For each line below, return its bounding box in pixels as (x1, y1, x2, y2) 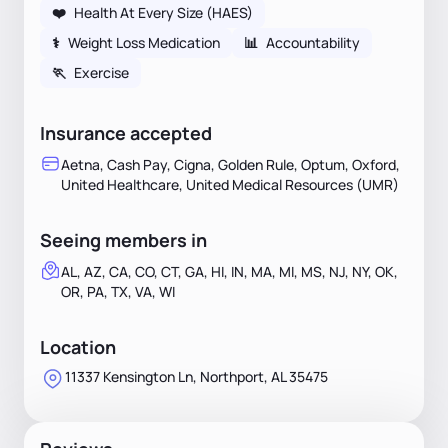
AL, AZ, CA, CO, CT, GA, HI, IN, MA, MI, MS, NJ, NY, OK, (61, 261, 398, 281)
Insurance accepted (40, 120, 212, 145)
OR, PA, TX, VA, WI (61, 281, 175, 301)
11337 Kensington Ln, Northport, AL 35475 (65, 366, 328, 386)
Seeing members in (40, 227, 207, 252)
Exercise (74, 62, 129, 82)
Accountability (266, 32, 360, 52)
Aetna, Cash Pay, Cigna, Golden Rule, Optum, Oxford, (61, 154, 400, 174)
